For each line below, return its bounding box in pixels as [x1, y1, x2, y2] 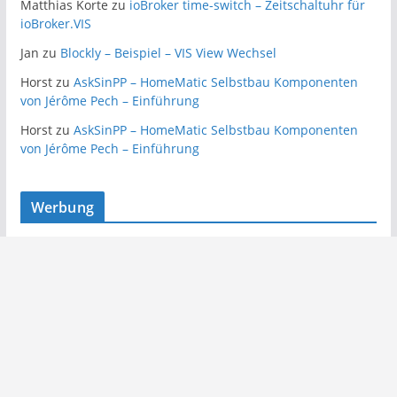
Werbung [30, 198, 94, 218]
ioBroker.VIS [19, 15, 91, 33]
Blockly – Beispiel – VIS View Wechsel [59, 44, 276, 62]
